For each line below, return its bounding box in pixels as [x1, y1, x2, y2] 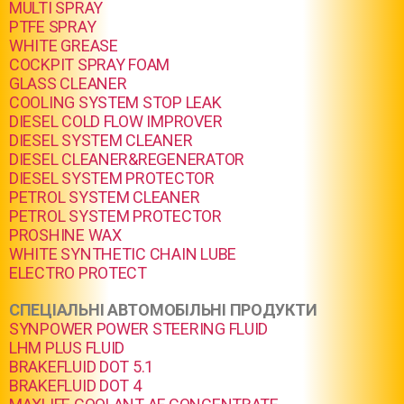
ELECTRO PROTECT [9, 263, 147, 282]
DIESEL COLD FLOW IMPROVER [9, 112, 223, 131]
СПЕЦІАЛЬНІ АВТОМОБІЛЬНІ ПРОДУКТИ [9, 300, 317, 319]
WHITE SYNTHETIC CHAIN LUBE [9, 244, 236, 263]
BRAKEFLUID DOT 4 [9, 376, 142, 395]
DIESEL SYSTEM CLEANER [9, 131, 193, 150]
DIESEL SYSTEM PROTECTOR [9, 169, 215, 188]
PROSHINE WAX [9, 225, 122, 244]
